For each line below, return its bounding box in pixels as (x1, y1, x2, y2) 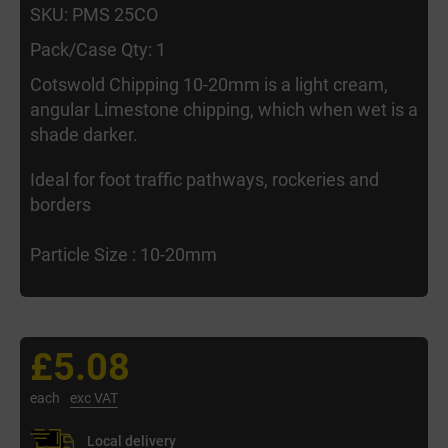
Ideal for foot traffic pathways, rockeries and (30, 167, 379, 192)
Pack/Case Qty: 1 (30, 37, 166, 62)
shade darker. (30, 122, 138, 147)
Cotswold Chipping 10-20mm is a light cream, (30, 72, 388, 97)
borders (30, 192, 91, 217)
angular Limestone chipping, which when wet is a (30, 97, 418, 122)
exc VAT (70, 388, 118, 408)
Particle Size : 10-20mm (30, 242, 217, 267)
